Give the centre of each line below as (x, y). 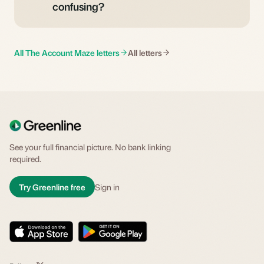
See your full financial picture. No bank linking (90, 146)
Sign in (107, 187)
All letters (145, 52)
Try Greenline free (52, 187)
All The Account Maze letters (67, 52)
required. (25, 158)
